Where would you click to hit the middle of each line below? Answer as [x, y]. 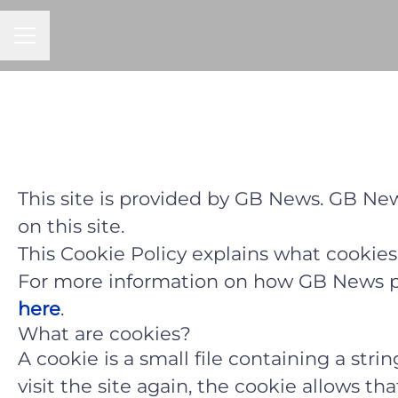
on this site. [71, 226]
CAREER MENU [64, 43]
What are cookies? [104, 334]
